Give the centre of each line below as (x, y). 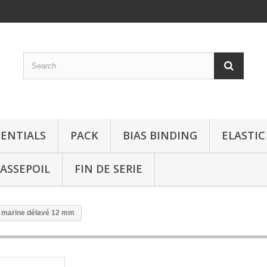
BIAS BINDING (160, 135)
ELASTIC (243, 135)
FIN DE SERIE (108, 169)
